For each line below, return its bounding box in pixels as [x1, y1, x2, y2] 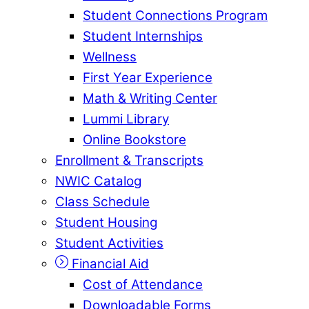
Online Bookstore [83, 131, 186, 148]
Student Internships [83, 28, 203, 44]
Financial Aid [68, 255, 149, 272]
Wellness [83, 48, 137, 65]
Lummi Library [83, 110, 169, 127]
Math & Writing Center [83, 90, 217, 106]
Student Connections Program [83, 7, 268, 23]
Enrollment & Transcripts [55, 152, 203, 168]
